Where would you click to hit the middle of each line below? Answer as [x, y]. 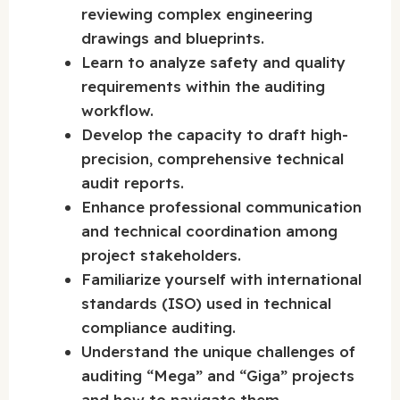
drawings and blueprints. [173, 38]
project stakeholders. [161, 255]
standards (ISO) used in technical [206, 304]
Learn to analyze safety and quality [213, 62]
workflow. [117, 111]
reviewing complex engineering [197, 14]
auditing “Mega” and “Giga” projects [218, 376]
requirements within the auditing [203, 87]
